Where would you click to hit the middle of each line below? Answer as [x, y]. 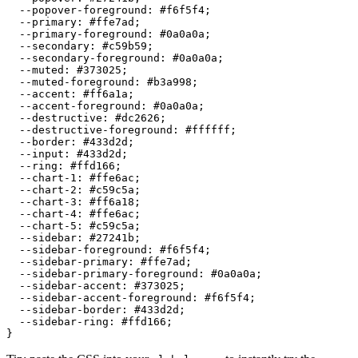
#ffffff [208, 129]
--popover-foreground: [83, 10]
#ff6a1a [105, 93]
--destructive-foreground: [96, 129]
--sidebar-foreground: [83, 249]
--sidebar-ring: [64, 321]
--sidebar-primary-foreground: [109, 273]
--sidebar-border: [70, 309]
